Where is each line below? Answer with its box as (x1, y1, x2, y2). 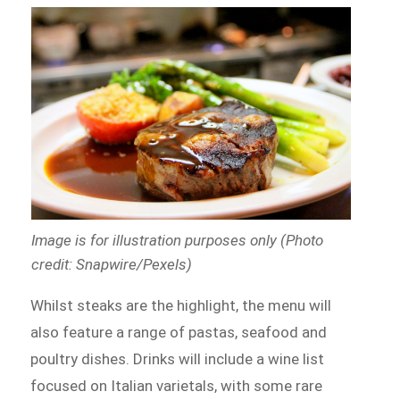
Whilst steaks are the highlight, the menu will (30, 296, 332, 314)
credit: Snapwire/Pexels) (30, 254, 192, 273)
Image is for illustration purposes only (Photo (30, 230, 323, 249)
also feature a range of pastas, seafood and (30, 322, 328, 341)
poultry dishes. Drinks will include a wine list (30, 349, 325, 368)
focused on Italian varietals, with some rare (30, 376, 323, 395)
